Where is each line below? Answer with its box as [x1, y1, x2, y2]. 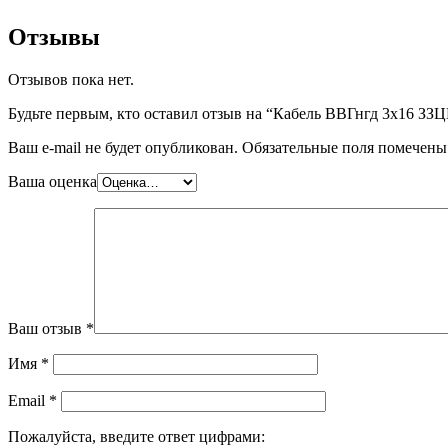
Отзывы [8, 24, 100, 51]
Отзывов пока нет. [8, 71, 134, 89]
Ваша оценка [8, 173, 97, 191]
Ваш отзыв [8, 320, 86, 338]
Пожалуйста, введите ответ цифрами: [8, 428, 265, 446]
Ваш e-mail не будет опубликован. [8, 139, 238, 157]
